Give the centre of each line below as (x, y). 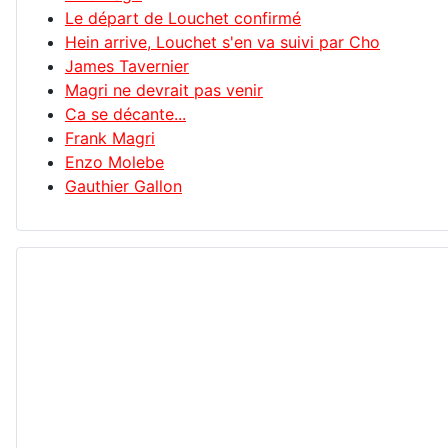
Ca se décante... (125, 114)
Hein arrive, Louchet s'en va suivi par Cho (222, 42)
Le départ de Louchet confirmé (183, 18)
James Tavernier (127, 66)
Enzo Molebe (114, 162)
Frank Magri (110, 138)
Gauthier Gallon (123, 186)
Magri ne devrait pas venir (164, 90)
